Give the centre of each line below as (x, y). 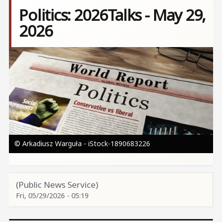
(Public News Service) (57, 184)
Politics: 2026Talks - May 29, (112, 15)
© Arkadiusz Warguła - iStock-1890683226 (82, 143)
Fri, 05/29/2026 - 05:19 (52, 195)
